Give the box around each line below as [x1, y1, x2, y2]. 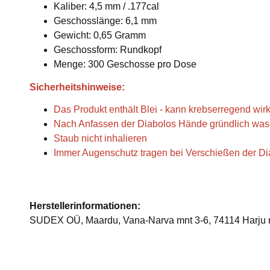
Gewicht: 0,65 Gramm [54, 30, 146, 41]
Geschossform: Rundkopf [54, 45, 162, 55]
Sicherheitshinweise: [30, 82, 125, 93]
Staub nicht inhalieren [54, 133, 147, 144]
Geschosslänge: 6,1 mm [54, 16, 157, 27]
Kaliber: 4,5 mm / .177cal [54, 1, 159, 12]
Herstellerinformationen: [30, 201, 140, 212]
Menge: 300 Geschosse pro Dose [54, 59, 196, 70]
